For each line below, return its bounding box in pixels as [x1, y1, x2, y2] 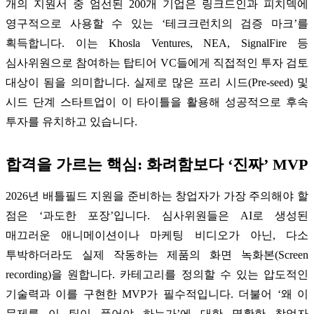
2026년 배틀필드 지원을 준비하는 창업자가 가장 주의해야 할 [6, 189, 308, 202]
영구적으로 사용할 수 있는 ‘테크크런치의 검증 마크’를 [6, 17, 308, 29]
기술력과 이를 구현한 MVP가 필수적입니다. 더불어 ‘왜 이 [6, 287, 308, 300]
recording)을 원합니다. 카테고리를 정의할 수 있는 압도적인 [6, 268, 308, 280]
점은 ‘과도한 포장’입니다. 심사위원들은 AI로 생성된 [6, 209, 308, 221]
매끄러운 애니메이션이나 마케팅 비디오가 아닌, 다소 [6, 228, 308, 241]
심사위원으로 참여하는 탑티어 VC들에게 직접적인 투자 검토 [6, 56, 308, 69]
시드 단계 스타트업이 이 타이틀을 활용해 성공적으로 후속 [6, 95, 308, 108]
